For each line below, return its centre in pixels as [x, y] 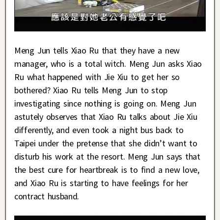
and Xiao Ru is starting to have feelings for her [101, 183]
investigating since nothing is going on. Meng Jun [105, 104]
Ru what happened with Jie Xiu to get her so [97, 77]
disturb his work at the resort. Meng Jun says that [107, 157]
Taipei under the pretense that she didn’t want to [106, 143]
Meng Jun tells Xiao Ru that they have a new [97, 51]
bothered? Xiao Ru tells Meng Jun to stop [91, 90]
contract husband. [47, 196]
